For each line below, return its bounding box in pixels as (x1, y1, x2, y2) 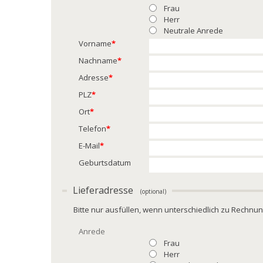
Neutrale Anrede (164, 25, 224, 36)
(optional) (140, 187, 167, 196)
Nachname (79, 55, 118, 66)
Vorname (79, 38, 112, 49)
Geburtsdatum (79, 157, 131, 168)
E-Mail (79, 140, 100, 151)
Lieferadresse (73, 184, 141, 197)
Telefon (79, 123, 107, 134)
